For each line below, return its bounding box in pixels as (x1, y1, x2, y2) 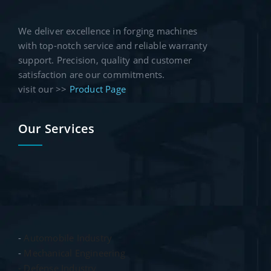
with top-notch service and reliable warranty (18, 39, 207, 51)
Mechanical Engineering (24, 246, 125, 259)
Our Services (18, 120, 95, 137)
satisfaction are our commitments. (18, 68, 165, 80)
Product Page (69, 82, 126, 95)
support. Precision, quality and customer (18, 53, 192, 66)
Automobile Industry (24, 231, 113, 244)
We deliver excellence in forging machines (18, 24, 198, 37)
